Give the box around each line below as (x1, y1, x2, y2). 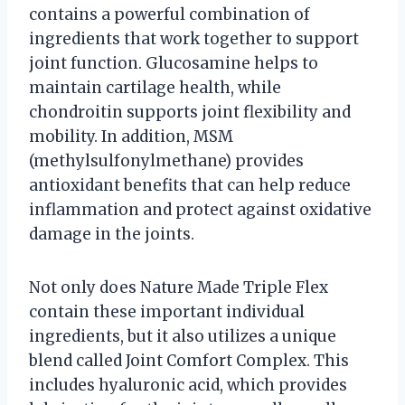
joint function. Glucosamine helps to (29, 52, 318, 73)
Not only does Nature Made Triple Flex (29, 277, 328, 297)
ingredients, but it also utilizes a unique (29, 325, 336, 346)
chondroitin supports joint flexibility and (29, 101, 351, 122)
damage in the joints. (29, 223, 194, 244)
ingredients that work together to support (29, 28, 359, 49)
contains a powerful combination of (29, 4, 310, 24)
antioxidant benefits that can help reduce (29, 174, 351, 195)
